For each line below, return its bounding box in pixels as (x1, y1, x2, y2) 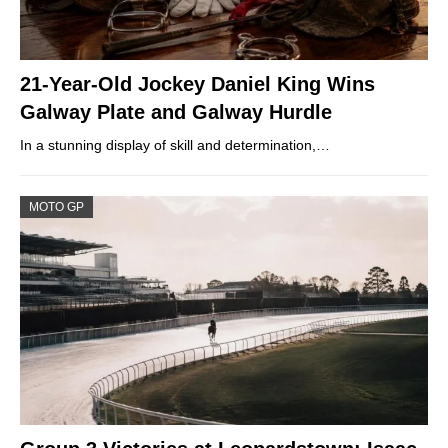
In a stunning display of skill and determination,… (20, 136, 330, 153)
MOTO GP (29, 199, 84, 214)
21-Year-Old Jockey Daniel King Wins (20, 72, 375, 95)
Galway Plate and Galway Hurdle (20, 100, 332, 123)
